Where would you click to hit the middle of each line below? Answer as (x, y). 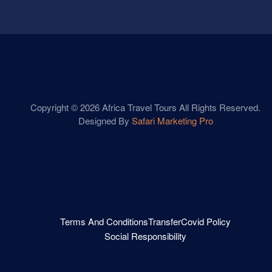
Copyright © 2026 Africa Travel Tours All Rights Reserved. (145, 107)
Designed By (105, 120)
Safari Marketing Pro (172, 120)
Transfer (165, 221)
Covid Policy (206, 221)
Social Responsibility (145, 236)
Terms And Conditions (104, 221)
